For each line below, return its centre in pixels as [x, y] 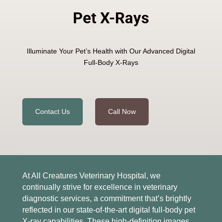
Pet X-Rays [111, 18]
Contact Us [52, 111]
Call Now [122, 111]
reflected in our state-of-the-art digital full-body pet [109, 210]
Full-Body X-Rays [111, 62]
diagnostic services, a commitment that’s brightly [107, 198]
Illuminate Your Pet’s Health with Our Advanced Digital [111, 51]
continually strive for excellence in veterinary [100, 187]
